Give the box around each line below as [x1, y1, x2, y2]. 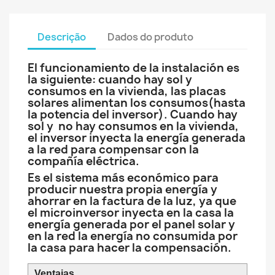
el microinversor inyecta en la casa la [28, 205, 234, 220]
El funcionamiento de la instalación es [28, 60, 239, 76]
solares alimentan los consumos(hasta [28, 95, 246, 110]
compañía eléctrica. [28, 153, 139, 169]
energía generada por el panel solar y [28, 217, 235, 232]
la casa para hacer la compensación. [28, 240, 231, 255]
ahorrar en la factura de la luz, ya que [28, 193, 236, 209]
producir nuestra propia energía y [28, 182, 217, 197]
